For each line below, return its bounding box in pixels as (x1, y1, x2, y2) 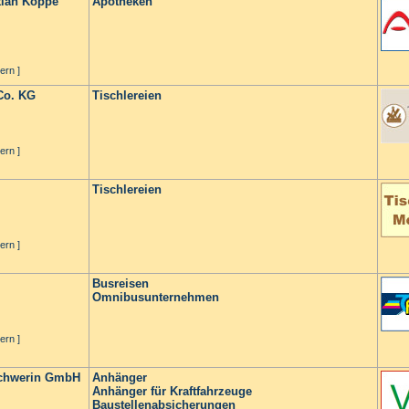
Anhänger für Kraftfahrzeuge (92, 384, 252, 398)
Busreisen (92, 277, 149, 290)
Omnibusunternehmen (92, 290, 219, 304)
